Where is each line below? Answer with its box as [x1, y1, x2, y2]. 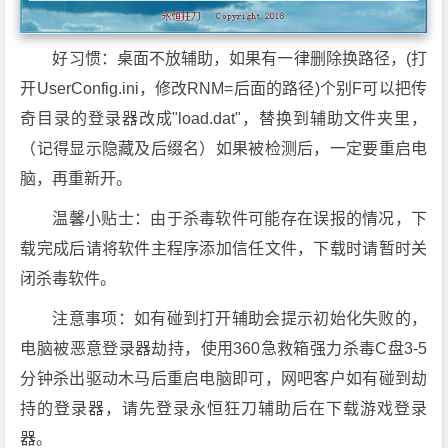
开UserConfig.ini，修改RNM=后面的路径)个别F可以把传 [20, 79, 428, 97]
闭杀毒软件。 [20, 269, 117, 287]
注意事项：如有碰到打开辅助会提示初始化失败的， [52, 309, 428, 327]
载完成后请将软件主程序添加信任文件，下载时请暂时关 [20, 239, 428, 257]
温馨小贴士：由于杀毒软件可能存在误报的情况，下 [52, 209, 428, 227]
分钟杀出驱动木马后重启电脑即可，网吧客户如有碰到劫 [20, 369, 428, 387]
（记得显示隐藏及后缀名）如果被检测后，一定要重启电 [20, 139, 428, 157]
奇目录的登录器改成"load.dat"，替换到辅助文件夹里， [20, 109, 428, 127]
